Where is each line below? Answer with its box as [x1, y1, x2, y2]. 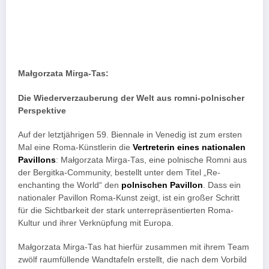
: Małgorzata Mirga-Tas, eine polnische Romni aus [56, 155, 247, 165]
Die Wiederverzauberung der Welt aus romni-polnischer [18, 93, 244, 103]
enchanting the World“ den [18, 180, 121, 190]
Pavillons [18, 155, 56, 165]
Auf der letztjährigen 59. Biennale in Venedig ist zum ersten [18, 130, 242, 139]
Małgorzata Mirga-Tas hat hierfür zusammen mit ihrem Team [18, 242, 249, 252]
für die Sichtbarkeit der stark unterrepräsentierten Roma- [18, 205, 234, 215]
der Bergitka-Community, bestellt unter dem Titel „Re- [18, 168, 220, 177]
